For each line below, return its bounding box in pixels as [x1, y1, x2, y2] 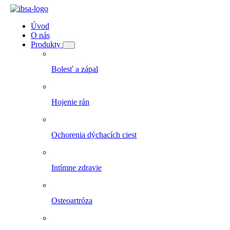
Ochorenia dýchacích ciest [51, 130, 137, 139]
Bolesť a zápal [51, 65, 98, 73]
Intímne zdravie [51, 163, 102, 172]
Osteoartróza [51, 196, 92, 205]
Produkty [31, 40, 63, 49]
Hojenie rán [51, 98, 89, 106]
